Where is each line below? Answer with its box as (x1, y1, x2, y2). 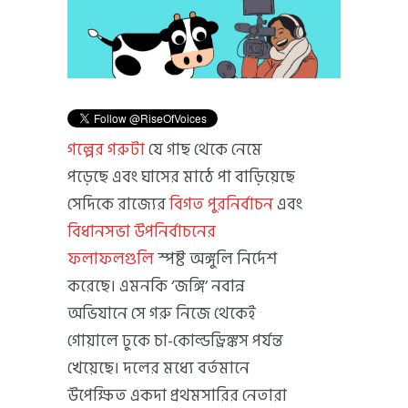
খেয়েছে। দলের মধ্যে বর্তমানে (67, 354, 250, 382)
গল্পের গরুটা (67, 136, 148, 163)
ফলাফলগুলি (67, 245, 154, 272)
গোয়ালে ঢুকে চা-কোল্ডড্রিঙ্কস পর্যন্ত (67, 327, 283, 354)
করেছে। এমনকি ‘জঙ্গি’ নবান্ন (67, 272, 245, 300)
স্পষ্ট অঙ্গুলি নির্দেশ (154, 245, 277, 272)
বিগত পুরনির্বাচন (169, 190, 273, 218)
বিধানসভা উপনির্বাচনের (67, 218, 216, 245)
